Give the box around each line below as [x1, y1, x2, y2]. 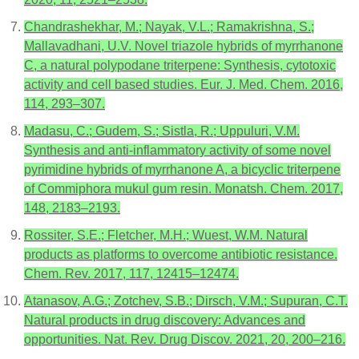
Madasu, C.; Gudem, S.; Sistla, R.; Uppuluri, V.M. [24, 123, 300, 138]
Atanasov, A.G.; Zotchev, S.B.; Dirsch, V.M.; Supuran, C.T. [24, 293, 348, 308]
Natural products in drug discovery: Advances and [24, 313, 305, 327]
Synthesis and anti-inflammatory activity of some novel [24, 143, 331, 157]
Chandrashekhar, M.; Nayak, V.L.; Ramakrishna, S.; [24, 19, 314, 34]
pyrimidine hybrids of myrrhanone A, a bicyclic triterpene [24, 162, 341, 176]
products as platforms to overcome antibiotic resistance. [24, 247, 337, 261]
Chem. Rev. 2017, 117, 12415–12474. [24, 266, 239, 280]
